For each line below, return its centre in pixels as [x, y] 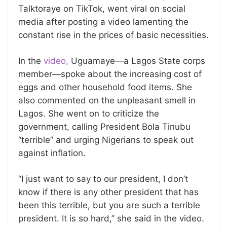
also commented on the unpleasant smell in [107, 101]
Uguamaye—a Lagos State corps [137, 61]
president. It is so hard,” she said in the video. [112, 219]
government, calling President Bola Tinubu [104, 127]
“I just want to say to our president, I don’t [103, 179]
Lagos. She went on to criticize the [89, 114]
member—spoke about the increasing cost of [110, 74]
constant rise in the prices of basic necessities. [113, 35]
